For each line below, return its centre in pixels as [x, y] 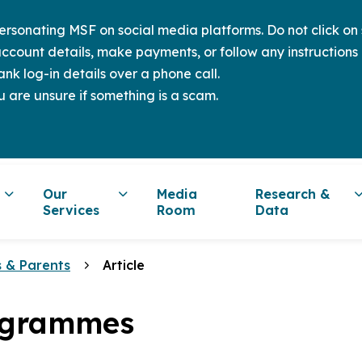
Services [71, 210]
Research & [293, 194]
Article [124, 265]
